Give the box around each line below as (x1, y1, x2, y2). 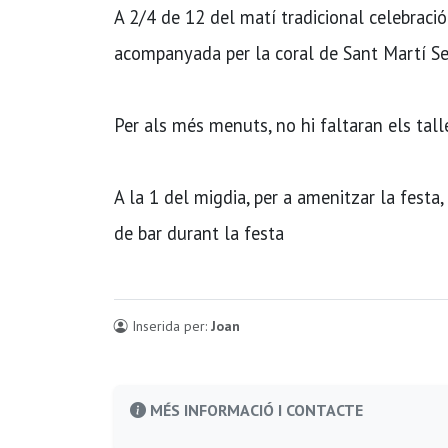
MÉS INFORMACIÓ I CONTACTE (146, 399, 363, 420)
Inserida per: (128, 316, 211, 335)
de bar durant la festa (114, 220, 284, 245)
